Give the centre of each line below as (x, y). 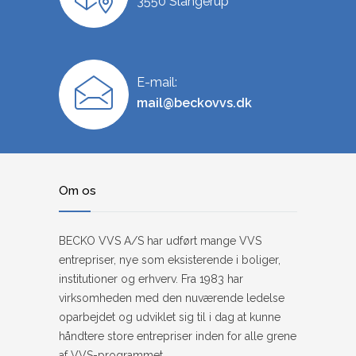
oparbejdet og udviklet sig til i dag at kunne (170, 317)
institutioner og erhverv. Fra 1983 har (151, 279)
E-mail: (157, 83)
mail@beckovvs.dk (194, 103)
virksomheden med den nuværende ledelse (172, 298)
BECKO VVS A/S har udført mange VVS (160, 241)
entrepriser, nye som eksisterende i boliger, (170, 260)
